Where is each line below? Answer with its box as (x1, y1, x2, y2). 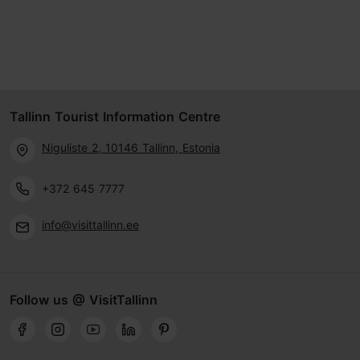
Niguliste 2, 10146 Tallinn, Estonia (42, 140, 220, 154)
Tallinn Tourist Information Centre (10, 108, 220, 125)
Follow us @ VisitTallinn (10, 292, 157, 309)
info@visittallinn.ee (42, 217, 139, 231)
